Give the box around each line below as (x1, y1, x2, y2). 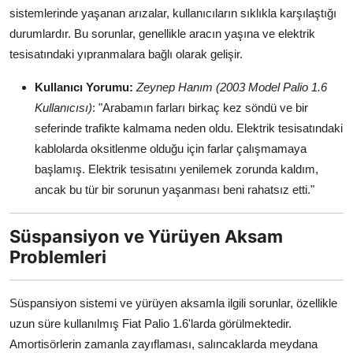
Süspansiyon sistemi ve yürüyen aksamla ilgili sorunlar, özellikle (9, 296, 337, 310)
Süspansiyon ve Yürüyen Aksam (9, 226, 283, 247)
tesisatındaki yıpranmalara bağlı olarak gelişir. (9, 47, 243, 61)
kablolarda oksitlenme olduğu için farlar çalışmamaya (35, 142, 307, 156)
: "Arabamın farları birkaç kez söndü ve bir (92, 101, 308, 115)
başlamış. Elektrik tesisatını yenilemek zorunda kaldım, (35, 162, 318, 176)
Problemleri (9, 247, 106, 268)
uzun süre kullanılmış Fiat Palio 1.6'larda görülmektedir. (9, 317, 292, 331)
